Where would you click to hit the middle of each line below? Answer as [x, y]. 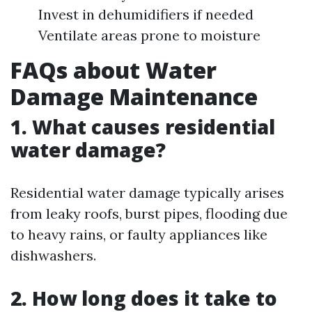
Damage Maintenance [134, 96]
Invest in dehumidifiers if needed [146, 14]
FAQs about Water [114, 70]
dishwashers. [53, 255]
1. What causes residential [143, 126]
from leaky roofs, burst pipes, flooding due [149, 213]
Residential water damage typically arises [147, 192]
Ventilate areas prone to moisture [149, 35]
